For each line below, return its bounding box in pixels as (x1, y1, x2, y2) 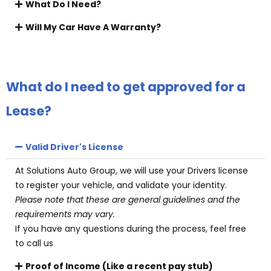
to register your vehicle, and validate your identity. (15, 179, 229, 191)
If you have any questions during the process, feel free (15, 223, 246, 235)
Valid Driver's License (25, 141, 123, 153)
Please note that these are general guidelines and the (15, 194, 240, 206)
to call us (15, 237, 53, 249)
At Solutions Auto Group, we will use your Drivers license (15, 165, 248, 177)
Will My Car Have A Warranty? (25, 21, 161, 33)
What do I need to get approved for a (6, 78, 246, 96)
